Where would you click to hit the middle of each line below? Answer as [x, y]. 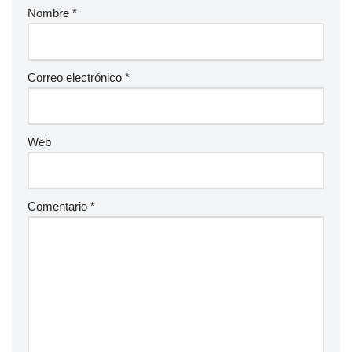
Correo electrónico [76, 78]
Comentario [59, 207]
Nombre [50, 13]
